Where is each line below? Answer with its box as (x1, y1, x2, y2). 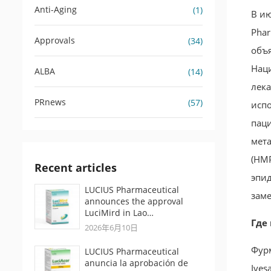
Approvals (34, 34, 75, 46)
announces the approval (85, 195, 183, 207)
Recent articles (34, 160, 117, 175)
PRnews (34, 96, 66, 108)
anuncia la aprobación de (85, 257, 188, 269)
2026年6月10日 (85, 222, 138, 233)
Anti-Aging (34, 4, 77, 15)
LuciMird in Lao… (85, 207, 154, 218)
